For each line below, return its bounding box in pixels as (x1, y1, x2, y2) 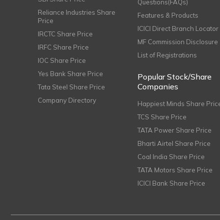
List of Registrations (137, 51, 197, 59)
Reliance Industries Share (38, 8, 115, 16)
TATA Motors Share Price (137, 166, 213, 174)
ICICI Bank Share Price (137, 179, 206, 187)
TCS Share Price (137, 113, 187, 121)
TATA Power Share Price (137, 126, 212, 134)
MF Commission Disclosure (137, 38, 219, 46)
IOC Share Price (38, 56, 86, 64)
